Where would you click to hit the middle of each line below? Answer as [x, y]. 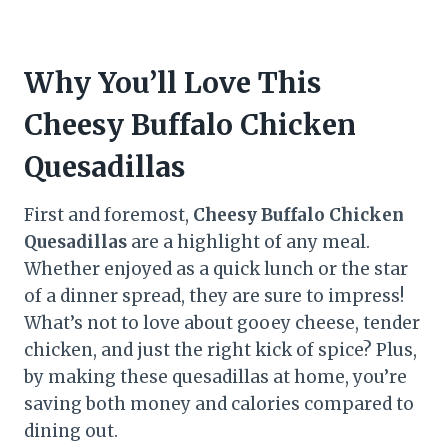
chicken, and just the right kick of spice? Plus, [220, 349]
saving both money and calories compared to [219, 403]
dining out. [71, 430]
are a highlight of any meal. [248, 241]
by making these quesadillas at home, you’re [215, 376]
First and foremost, [108, 214]
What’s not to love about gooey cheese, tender [222, 322]
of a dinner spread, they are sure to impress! [214, 295]
